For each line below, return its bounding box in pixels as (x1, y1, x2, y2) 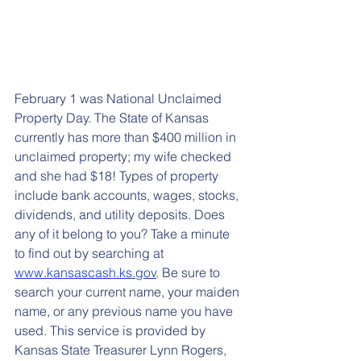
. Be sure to (156, 263, 223, 280)
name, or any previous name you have (15, 302, 236, 319)
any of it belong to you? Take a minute (15, 225, 233, 242)
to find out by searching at (15, 244, 167, 261)
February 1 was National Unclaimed (15, 89, 225, 106)
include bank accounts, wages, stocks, (15, 186, 242, 203)
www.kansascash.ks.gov (15, 263, 156, 280)
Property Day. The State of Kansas (15, 109, 212, 126)
